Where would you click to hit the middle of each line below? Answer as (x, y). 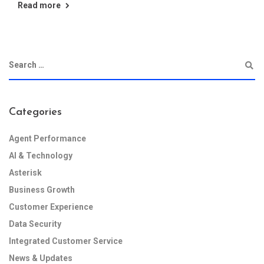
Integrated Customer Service (66, 241)
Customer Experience (51, 207)
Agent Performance (47, 138)
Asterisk (25, 173)
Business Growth (42, 190)
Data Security (35, 224)
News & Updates (41, 258)
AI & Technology (41, 156)
